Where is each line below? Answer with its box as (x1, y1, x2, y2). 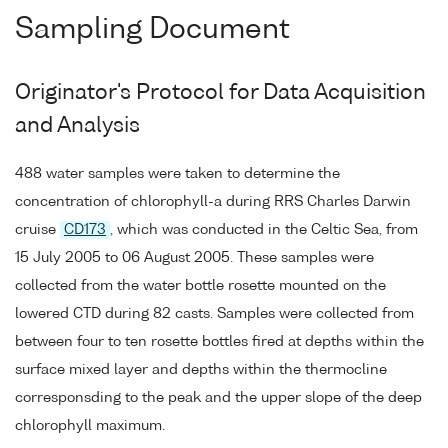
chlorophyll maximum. (15, 419, 165, 434)
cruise (15, 223, 60, 238)
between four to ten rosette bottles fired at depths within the (15, 335, 424, 350)
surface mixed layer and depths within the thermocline (15, 363, 387, 378)
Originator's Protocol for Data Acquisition (15, 83, 426, 105)
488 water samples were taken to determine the (15, 167, 340, 182)
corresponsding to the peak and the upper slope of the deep (15, 391, 422, 406)
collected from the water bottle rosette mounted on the (15, 279, 386, 294)
